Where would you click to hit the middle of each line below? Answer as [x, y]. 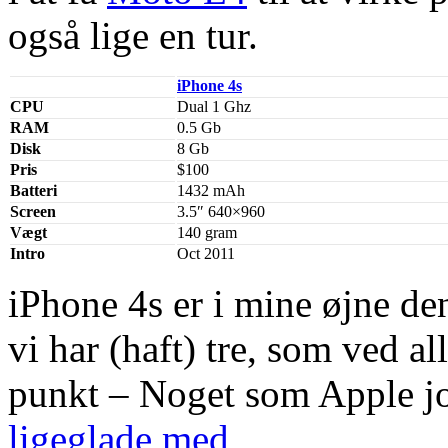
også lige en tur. [133, 35]
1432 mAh [211, 190]
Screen [33, 211]
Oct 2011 [206, 253]
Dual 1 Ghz [214, 106]
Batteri [33, 190]
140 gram [207, 232]
